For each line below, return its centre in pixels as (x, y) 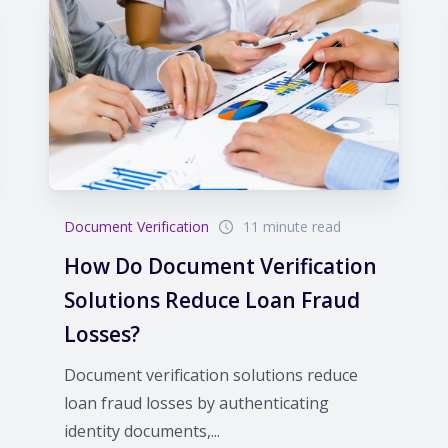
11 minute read (291, 226)
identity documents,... (141, 430)
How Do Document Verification (220, 265)
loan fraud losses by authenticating (196, 402)
